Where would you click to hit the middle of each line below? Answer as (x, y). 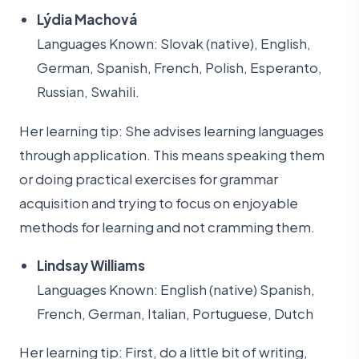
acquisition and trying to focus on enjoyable (159, 202)
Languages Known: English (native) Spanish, (176, 290)
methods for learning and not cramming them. (167, 226)
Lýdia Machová (87, 20)
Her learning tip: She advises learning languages (171, 130)
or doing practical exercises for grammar (149, 178)
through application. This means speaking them (172, 154)
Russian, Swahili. (89, 92)
